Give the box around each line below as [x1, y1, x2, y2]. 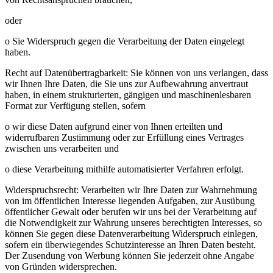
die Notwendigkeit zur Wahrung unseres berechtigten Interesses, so [5, 218, 262, 229]
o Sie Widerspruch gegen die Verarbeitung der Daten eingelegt [5, 36, 244, 47]
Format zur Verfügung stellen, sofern [5, 101, 146, 112]
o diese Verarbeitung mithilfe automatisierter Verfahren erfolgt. [5, 164, 244, 175]
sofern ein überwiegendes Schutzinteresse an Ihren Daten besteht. [5, 239, 256, 250]
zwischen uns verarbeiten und [5, 143, 119, 154]
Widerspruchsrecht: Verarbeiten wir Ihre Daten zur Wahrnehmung [5, 185, 257, 196]
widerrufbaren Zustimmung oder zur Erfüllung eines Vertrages [5, 132, 244, 143]
